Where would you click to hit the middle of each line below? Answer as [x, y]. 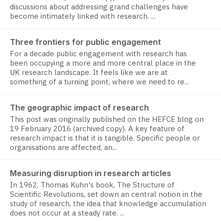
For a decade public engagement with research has [98, 54]
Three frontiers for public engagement [85, 42]
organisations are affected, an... [63, 147]
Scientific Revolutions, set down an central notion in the [106, 194]
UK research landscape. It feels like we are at [89, 73]
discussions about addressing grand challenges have [99, 7]
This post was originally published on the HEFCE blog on [107, 119]
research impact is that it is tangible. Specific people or [105, 138]
